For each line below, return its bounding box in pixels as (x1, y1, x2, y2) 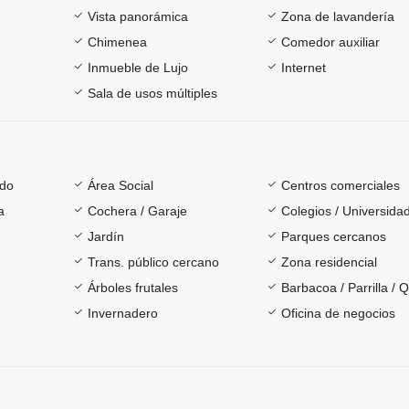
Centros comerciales (281, 177, 401, 193)
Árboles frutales (87, 279, 178, 295)
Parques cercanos (281, 228, 387, 244)
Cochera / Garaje (87, 203, 187, 218)
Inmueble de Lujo (87, 59, 188, 75)
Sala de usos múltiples (87, 85, 217, 100)
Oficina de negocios (281, 305, 396, 320)
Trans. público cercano (87, 254, 219, 269)
